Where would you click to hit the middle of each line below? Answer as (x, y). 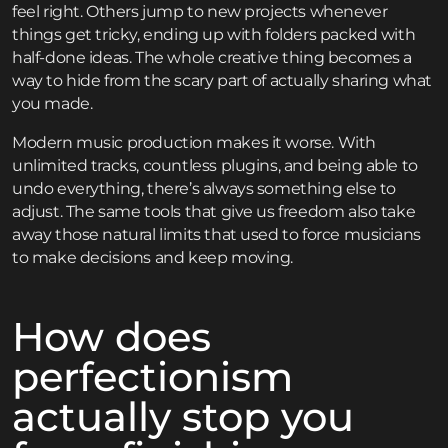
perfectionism (152, 377)
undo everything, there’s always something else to (204, 189)
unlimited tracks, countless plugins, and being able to (215, 166)
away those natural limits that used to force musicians (216, 235)
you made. (52, 104)
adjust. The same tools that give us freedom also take (214, 212)
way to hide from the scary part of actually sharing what (222, 81)
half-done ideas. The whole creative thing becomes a (212, 58)
